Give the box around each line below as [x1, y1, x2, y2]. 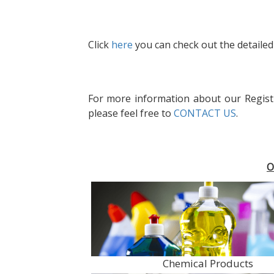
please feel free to [87, 106, 174, 120]
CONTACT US [173, 106, 236, 120]
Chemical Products [163, 256, 254, 270]
